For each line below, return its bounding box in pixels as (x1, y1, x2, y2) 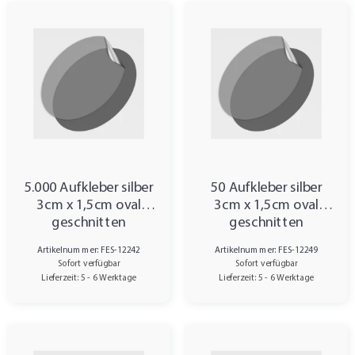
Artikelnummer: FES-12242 (37, 246, 140, 255)
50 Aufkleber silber (210, 181, 323, 196)
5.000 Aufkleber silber (24, 181, 154, 196)
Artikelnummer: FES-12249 (215, 246, 318, 255)
